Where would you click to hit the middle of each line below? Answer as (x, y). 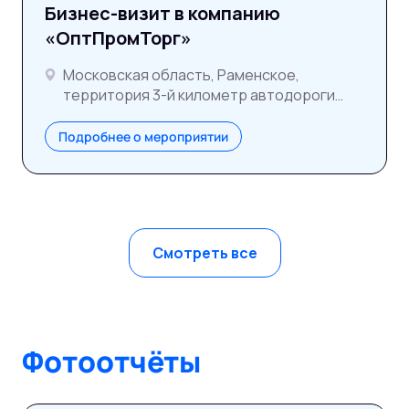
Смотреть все (204, 253)
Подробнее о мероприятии (143, 136)
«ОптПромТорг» (118, 38)
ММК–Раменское (122, 115)
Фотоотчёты (111, 362)
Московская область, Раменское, (181, 75)
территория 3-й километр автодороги (199, 95)
